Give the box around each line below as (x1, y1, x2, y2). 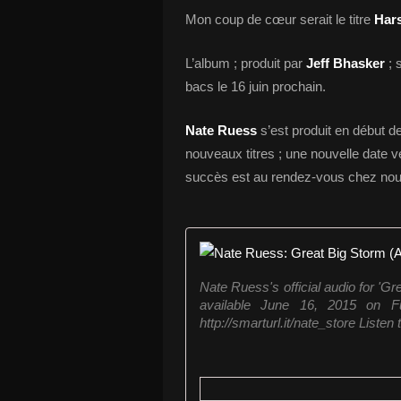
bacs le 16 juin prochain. (185, 79, 326, 94)
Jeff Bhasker (306, 55, 385, 71)
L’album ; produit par (185, 55, 306, 71)
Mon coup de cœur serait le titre (185, 12, 374, 27)
